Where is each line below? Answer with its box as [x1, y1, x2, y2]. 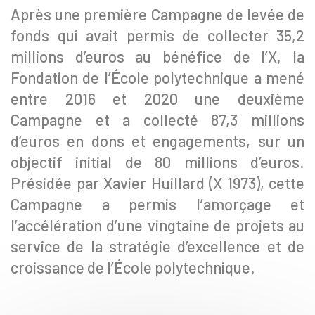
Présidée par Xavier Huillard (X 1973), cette [11, 174, 304, 192]
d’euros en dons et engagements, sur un [11, 131, 304, 150]
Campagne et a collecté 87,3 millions [11, 110, 304, 129]
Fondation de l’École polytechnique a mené [11, 68, 304, 86]
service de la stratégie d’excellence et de [11, 237, 304, 255]
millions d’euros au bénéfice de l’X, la [11, 47, 304, 65]
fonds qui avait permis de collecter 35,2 [11, 26, 304, 44]
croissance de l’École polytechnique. [11, 258, 255, 276]
